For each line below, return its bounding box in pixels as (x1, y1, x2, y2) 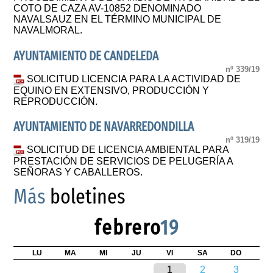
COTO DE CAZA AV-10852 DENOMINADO (13, 3, 202, 14)
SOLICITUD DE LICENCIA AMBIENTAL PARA (27, 144, 229, 155)
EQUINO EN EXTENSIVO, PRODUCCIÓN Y (13, 85, 210, 96)
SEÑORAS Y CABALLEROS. (13, 167, 143, 178)
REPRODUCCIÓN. (13, 96, 98, 107)
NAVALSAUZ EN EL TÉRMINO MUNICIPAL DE (13, 14, 222, 25)
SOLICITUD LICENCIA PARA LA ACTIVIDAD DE (27, 74, 241, 85)
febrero (94, 215, 160, 241)
